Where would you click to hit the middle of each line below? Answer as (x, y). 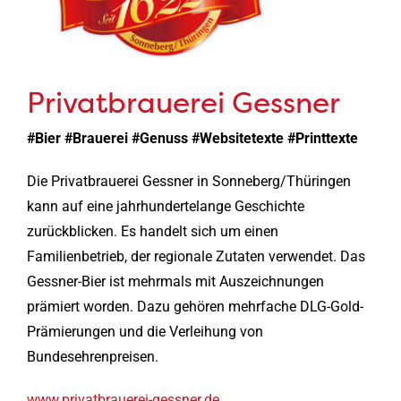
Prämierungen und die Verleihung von (145, 331)
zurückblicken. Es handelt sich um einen (152, 231)
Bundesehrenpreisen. (92, 356)
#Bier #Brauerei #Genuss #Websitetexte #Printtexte (192, 138)
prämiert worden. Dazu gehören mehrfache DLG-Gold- (195, 306)
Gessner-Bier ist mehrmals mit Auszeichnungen (175, 281)
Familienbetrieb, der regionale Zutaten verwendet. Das (196, 256)
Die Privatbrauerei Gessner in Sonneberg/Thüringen (188, 181)
